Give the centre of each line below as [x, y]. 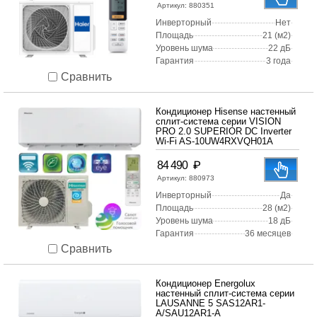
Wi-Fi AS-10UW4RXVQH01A [214, 142]
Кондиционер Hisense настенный [226, 112]
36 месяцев [268, 234]
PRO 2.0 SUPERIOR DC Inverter [224, 132]
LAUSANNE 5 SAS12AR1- [211, 304]
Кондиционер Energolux [206, 284]
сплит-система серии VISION [218, 122]
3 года [278, 61]
